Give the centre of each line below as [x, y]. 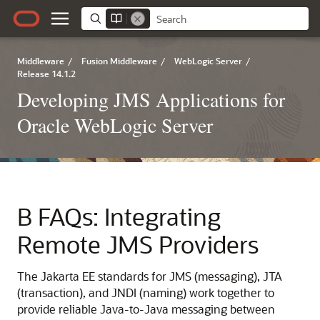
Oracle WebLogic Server [115, 125]
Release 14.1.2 [46, 74]
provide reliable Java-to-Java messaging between [146, 309]
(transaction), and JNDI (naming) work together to [146, 292]
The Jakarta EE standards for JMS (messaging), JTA [150, 276]
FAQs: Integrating [129, 216]
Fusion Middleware [119, 61]
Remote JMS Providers [138, 244]
